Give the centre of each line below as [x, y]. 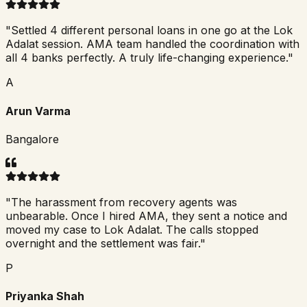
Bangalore [32, 139]
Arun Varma [38, 111]
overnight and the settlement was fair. [103, 244]
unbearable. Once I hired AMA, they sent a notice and [146, 216]
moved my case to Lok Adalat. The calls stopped [132, 230]
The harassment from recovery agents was [124, 202]
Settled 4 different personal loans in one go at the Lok [152, 30]
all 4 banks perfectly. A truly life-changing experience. [147, 58]
